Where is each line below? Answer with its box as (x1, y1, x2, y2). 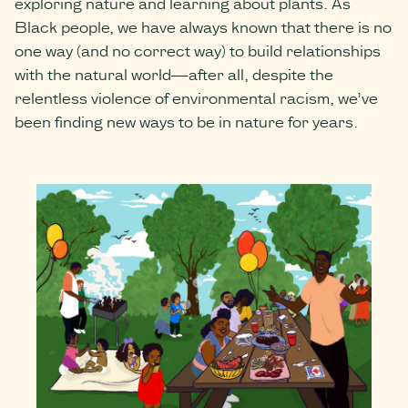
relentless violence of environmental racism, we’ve (15, 86, 378, 109)
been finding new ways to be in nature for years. (15, 109, 358, 133)
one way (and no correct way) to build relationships (15, 38, 381, 62)
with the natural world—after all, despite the (15, 62, 333, 86)
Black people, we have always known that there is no (15, 15, 392, 38)
